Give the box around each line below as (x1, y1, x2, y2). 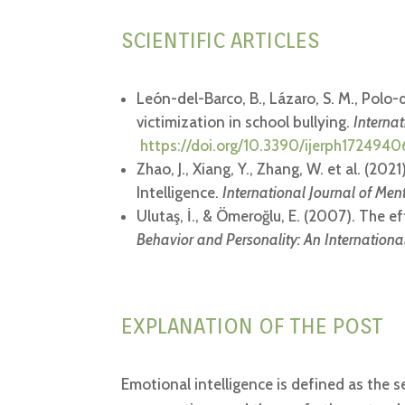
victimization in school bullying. (137, 112, 354, 131)
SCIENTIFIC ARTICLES (121, 28, 320, 53)
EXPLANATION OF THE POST (121, 313, 384, 338)
